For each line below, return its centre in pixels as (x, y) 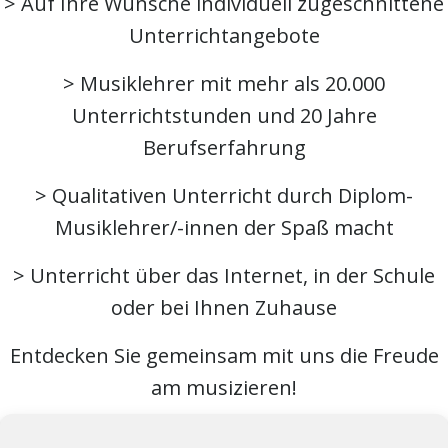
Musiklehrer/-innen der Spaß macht (224, 227)
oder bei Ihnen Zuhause (224, 307)
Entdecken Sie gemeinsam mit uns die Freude (224, 355)
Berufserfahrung (224, 147)
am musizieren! (224, 387)
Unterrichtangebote (224, 35)
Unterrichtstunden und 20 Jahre (224, 115)
